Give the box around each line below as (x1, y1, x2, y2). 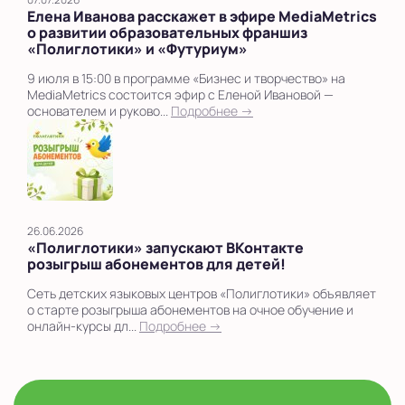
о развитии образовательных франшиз (27, 22, 307, 42)
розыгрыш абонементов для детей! (27, 253, 286, 274)
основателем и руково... (27, 101, 171, 119)
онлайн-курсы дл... (27, 316, 139, 334)
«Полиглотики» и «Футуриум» (27, 38, 248, 59)
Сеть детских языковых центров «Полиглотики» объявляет (27, 284, 376, 302)
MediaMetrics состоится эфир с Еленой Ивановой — (27, 85, 334, 103)
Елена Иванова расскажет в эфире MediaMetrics (27, 5, 377, 26)
